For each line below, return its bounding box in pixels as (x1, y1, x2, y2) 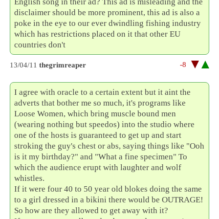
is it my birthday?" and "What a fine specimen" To (14, 152, 188, 161)
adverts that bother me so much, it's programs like (14, 98, 186, 108)
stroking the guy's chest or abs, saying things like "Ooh (14, 141, 205, 151)
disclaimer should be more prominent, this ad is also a (14, 8, 200, 18)
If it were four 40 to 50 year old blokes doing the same (14, 184, 202, 194)
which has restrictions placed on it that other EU (14, 29, 181, 39)
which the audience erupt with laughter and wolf (14, 162, 182, 172)
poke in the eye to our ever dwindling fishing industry (14, 19, 201, 28)
